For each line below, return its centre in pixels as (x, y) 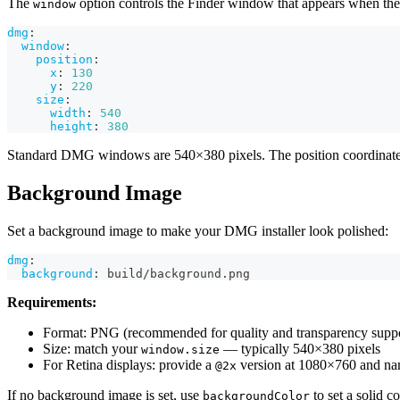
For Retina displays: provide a (129, 365)
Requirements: (52, 303)
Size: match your (92, 349)
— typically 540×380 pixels (300, 349)
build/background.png (175, 274)
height (71, 127)
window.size (180, 350)
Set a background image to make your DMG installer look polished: (198, 231)
